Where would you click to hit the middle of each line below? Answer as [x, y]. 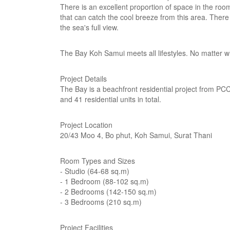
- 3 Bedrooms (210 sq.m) [101, 202]
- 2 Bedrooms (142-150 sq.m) [108, 191]
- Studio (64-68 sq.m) [95, 171]
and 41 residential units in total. [111, 99]
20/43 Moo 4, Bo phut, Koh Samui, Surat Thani [136, 135]
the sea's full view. [89, 27]
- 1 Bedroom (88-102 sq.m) [104, 181]
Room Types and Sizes [98, 161]
